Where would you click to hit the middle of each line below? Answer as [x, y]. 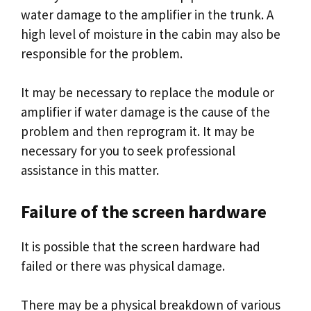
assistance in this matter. [90, 170]
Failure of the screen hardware [144, 211]
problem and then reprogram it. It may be [138, 131]
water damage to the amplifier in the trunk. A [147, 14]
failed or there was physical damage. [123, 266]
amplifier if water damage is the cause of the [145, 112]
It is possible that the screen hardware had [141, 246]
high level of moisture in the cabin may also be [151, 34]
